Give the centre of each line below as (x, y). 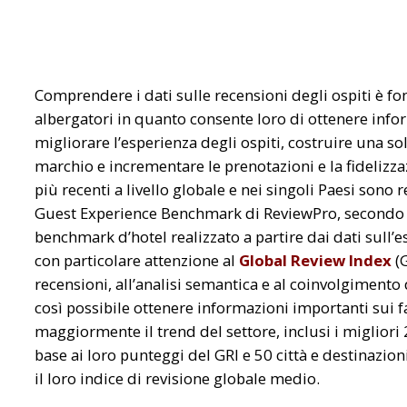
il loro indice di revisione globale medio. (177, 378)
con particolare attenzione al (137, 260)
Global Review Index (315, 260)
